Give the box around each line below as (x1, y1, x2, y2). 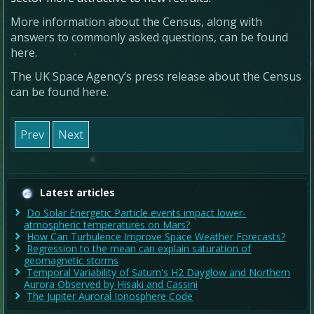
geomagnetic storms (24, 254, 119, 268)
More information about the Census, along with (11, 13, 263, 29)
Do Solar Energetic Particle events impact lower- (27, 206, 247, 220)
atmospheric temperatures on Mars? (24, 218, 191, 232)
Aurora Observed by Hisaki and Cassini (24, 278, 198, 292)
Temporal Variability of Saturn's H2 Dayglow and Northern (27, 266, 291, 280)
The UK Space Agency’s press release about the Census (11, 68, 302, 84)
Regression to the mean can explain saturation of (27, 242, 252, 256)
